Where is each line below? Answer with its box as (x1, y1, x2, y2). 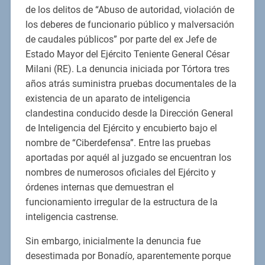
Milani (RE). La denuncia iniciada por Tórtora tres (25, 63, 230, 75)
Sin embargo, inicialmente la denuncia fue (25, 235, 201, 247)
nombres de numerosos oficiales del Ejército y (25, 167, 216, 179)
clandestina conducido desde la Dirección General (25, 108, 233, 119)
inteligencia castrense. (25, 211, 118, 223)
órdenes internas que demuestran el (25, 182, 174, 193)
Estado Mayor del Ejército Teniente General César (25, 49, 230, 60)
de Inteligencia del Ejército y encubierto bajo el (25, 122, 217, 134)
